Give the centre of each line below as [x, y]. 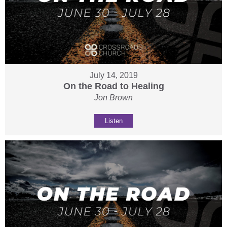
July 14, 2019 [113, 75]
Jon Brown [113, 98]
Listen [113, 121]
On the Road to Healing [113, 86]
